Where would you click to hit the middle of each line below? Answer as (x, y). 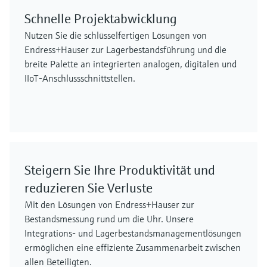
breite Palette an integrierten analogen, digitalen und (131, 64)
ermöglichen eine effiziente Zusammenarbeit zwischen (133, 247)
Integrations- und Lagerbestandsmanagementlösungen (133, 233)
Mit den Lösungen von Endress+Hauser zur (109, 204)
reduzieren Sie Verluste (89, 188)
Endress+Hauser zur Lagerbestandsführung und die (125, 49)
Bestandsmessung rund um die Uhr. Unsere (109, 219)
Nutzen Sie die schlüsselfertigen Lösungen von (116, 35)
